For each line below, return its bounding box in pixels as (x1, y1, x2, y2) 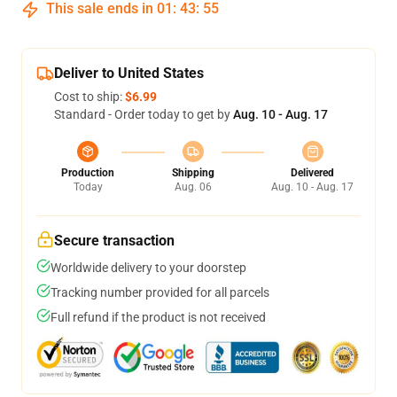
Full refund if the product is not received (51, 310, 266, 324)
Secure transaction (54, 232, 175, 249)
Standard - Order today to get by (54, 107, 233, 121)
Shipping (171, 167, 214, 179)
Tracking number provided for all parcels (51, 285, 269, 300)
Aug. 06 (174, 181, 212, 193)
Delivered (291, 167, 334, 179)
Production (61, 167, 114, 179)
